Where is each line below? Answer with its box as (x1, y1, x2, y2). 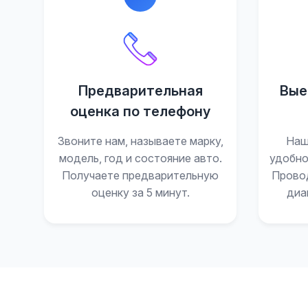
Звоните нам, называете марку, (57, 134, 223, 148)
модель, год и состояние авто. (58, 151, 222, 165)
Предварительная (78, 82, 203, 99)
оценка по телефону (70, 103, 210, 120)
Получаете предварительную (62, 168, 219, 182)
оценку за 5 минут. (91, 186, 190, 199)
